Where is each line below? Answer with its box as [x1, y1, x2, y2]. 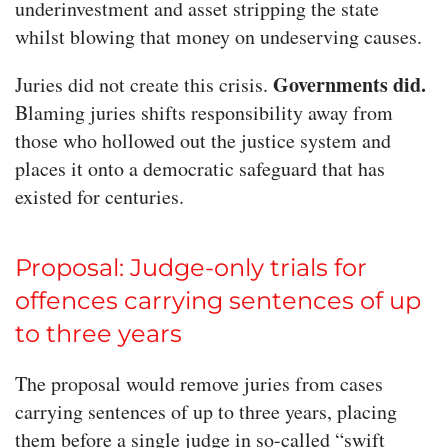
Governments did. [273, 70, 426, 100]
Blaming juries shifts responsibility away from [15, 99, 393, 127]
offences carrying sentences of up [15, 286, 421, 316]
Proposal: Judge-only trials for [15, 253, 367, 283]
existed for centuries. [15, 183, 184, 211]
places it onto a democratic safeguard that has [15, 155, 385, 183]
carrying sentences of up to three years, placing [15, 398, 397, 426]
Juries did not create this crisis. [15, 71, 273, 99]
